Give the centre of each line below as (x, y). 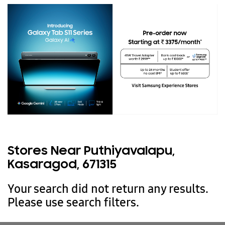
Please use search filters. (73, 202)
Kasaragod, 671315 (62, 165)
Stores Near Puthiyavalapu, (91, 151)
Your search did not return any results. (108, 188)
